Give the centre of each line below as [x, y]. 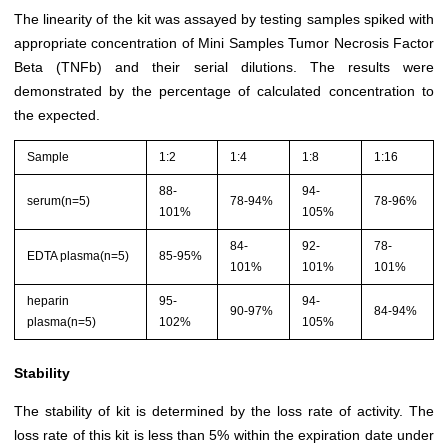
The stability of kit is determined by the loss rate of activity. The [224, 410]
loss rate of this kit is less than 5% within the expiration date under [224, 434]
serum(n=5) [59, 200]
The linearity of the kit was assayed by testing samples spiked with [224, 19]
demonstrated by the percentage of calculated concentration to [224, 91]
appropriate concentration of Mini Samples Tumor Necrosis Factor [224, 43]
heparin [48, 300]
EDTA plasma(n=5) [78, 255]
